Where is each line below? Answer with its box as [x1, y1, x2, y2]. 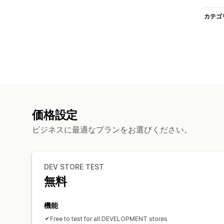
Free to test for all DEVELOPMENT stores [50, 214, 167, 222]
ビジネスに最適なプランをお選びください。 [32, 124, 192, 134]
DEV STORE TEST [44, 162, 104, 171]
